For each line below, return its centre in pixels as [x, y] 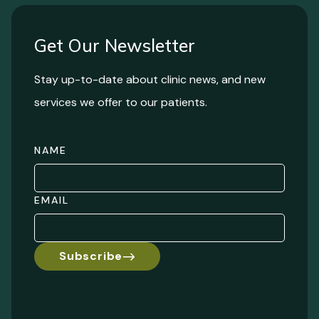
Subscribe [91, 256]
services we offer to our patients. [121, 102]
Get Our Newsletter [115, 45]
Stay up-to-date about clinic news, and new [150, 79]
